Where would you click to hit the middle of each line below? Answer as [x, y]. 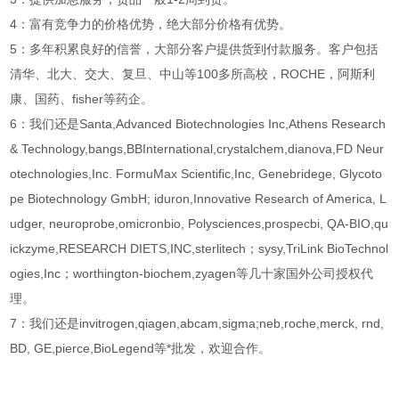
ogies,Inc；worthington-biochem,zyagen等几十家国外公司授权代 [192, 274]
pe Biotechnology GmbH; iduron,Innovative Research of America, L [199, 199]
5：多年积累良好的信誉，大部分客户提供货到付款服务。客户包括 [195, 49]
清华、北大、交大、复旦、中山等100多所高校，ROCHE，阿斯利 [193, 74]
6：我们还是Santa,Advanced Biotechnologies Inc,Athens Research [198, 124]
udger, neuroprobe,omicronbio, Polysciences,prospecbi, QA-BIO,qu [199, 224]
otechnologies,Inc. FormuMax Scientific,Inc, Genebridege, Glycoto [196, 174]
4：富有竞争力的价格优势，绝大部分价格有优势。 [151, 24]
